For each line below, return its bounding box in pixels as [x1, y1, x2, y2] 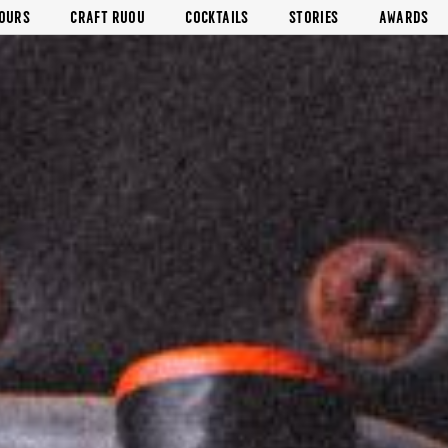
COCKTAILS [185, 7, 249, 27]
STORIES [288, 7, 339, 27]
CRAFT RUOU [70, 7, 146, 27]
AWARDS [378, 7, 429, 27]
